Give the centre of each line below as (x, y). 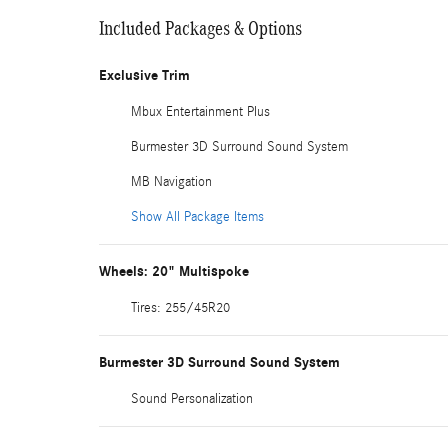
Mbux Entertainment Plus (200, 112)
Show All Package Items (197, 217)
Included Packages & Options (200, 28)
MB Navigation (171, 182)
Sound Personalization (192, 399)
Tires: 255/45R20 (180, 308)
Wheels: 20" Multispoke (174, 271)
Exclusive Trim (144, 75)
